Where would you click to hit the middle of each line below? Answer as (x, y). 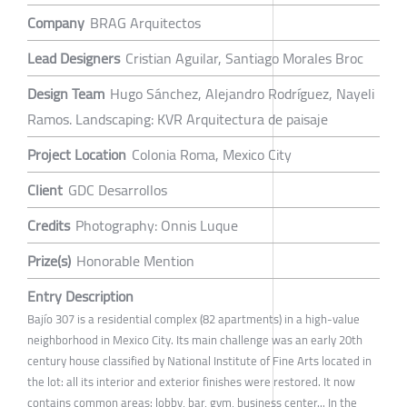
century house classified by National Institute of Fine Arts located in (199, 360)
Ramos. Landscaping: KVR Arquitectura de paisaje (178, 119)
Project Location (77, 154)
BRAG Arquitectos (145, 22)
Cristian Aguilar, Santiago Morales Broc (244, 58)
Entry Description (80, 296)
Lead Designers (74, 58)
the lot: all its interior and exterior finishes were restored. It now (191, 381)
